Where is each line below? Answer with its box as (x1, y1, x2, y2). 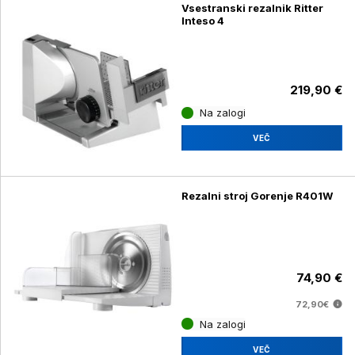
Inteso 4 (181, 14, 224, 28)
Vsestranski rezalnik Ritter (181, 2, 323, 15)
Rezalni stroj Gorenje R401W (181, 189, 333, 202)
